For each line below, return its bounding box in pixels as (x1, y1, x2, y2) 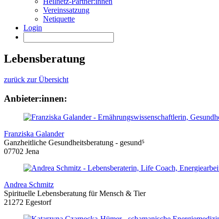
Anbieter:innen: (4, 93, 67, 104)
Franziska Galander (4, 130, 64, 138)
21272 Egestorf (4, 198, 51, 207)
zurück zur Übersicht (4, 75, 68, 84)
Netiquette (43, 15, 75, 23)
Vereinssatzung (43, 6, 89, 15)
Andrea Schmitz (4, 180, 54, 189)
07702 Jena (4, 147, 39, 156)
